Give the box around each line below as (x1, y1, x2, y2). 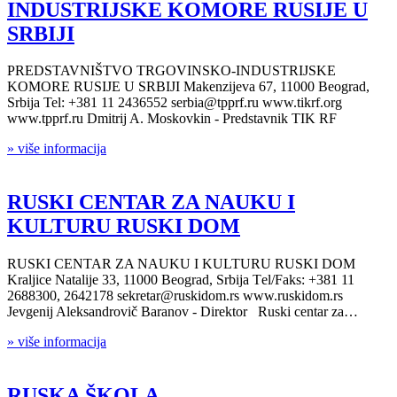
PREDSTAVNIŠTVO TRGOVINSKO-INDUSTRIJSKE (7, 63, 336, 79)
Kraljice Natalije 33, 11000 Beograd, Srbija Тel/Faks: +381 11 (7, 272, 354, 288)
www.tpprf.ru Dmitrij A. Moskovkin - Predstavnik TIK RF (7, 111, 337, 127)
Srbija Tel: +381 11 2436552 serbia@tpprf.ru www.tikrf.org (7, 95, 342, 111)
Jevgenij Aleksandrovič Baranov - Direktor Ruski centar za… (7, 304, 358, 320)
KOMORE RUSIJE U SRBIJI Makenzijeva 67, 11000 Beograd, (7, 79, 370, 95)
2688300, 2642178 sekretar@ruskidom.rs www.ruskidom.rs (7, 288, 343, 304)
